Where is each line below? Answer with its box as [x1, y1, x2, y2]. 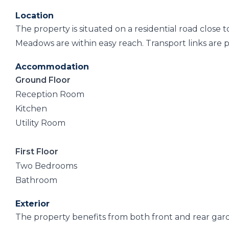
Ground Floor [15, 75, 71, 85]
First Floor [15, 147, 58, 156]
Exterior [15, 199, 50, 209]
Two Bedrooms [15, 161, 77, 171]
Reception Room [15, 89, 84, 99]
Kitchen [15, 104, 47, 113]
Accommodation [15, 62, 89, 72]
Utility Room [15, 118, 65, 128]
